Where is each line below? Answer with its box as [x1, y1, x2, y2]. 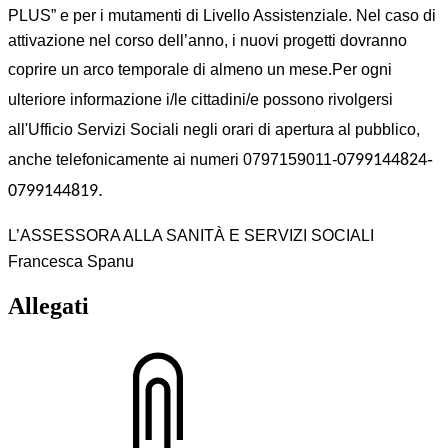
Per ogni [332, 60, 392, 78]
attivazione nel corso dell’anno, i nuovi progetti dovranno [8, 31, 407, 49]
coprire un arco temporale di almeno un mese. [8, 60, 332, 78]
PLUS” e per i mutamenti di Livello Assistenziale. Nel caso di [8, 6, 436, 24]
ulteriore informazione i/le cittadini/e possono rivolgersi [8, 90, 393, 108]
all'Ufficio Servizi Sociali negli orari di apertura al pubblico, [8, 120, 420, 138]
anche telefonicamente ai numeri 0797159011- [8, 150, 337, 168]
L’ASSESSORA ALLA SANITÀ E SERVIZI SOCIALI [8, 226, 374, 244]
